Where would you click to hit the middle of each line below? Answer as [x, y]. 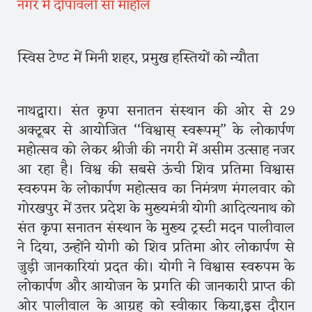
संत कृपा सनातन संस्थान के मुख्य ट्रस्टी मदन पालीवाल [156, 228]
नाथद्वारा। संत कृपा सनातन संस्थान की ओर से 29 [156, 111]
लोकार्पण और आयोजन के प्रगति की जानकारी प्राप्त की [156, 287]
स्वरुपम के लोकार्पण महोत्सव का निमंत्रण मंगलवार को [156, 189]
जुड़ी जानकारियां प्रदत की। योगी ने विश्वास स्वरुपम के [156, 267]
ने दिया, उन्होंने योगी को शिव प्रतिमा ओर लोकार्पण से [156, 248]
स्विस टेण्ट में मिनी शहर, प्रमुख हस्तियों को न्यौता [138, 58]
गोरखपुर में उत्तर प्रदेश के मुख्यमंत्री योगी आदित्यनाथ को [156, 209]
